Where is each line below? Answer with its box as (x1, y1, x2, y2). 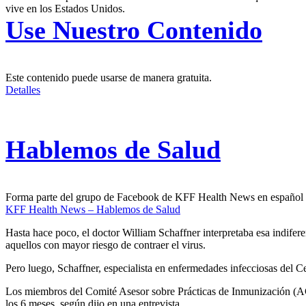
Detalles (5, 84, 40, 96)
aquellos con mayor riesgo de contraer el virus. (5, 239, 206, 251)
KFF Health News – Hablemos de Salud (5, 204, 180, 216)
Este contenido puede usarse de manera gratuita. (5, 72, 212, 84)
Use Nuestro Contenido (5, 16, 262, 45)
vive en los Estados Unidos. (5, 3, 125, 15)
